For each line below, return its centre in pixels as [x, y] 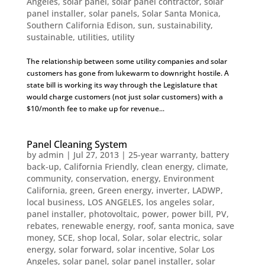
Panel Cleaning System [77, 144]
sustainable [49, 37]
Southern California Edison [80, 25]
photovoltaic [113, 214]
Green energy [124, 190]
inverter [172, 190]
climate [211, 167]
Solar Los [197, 249]
